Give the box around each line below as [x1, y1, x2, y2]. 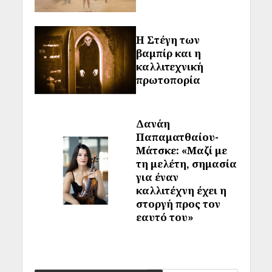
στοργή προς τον [136, 197, 220, 211]
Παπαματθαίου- [136, 130, 219, 144]
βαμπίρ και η [136, 46, 201, 61]
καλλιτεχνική [136, 59, 203, 74]
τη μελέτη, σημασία [136, 157, 237, 171]
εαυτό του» [136, 210, 194, 225]
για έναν [136, 170, 178, 185]
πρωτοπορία [136, 73, 200, 87]
